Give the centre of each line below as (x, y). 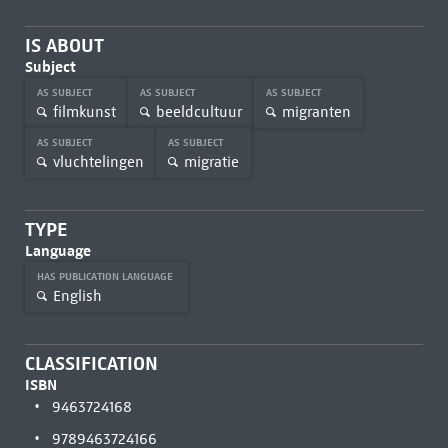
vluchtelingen (98, 161)
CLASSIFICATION (91, 363)
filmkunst (84, 111)
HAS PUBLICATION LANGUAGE (106, 276)
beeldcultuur (198, 111)
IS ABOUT (64, 45)
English (77, 295)
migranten (316, 111)
